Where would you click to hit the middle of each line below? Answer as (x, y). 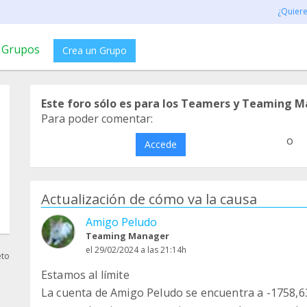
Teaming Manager (127, 236)
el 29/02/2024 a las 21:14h (136, 250)
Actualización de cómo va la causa (149, 199)
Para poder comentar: (97, 119)
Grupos (21, 49)
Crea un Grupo (95, 50)
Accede (160, 144)
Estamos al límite (85, 275)
